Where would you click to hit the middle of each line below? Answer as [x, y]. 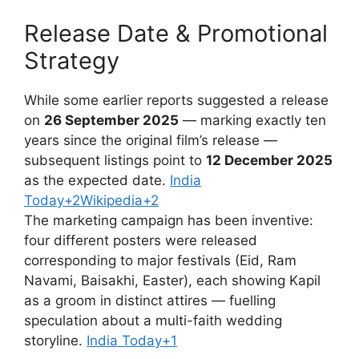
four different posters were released [141, 241]
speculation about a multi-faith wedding [153, 321]
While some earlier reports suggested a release [176, 101]
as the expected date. [97, 181]
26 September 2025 [111, 121]
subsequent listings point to [115, 161]
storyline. [55, 341]
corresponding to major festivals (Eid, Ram [160, 261]
